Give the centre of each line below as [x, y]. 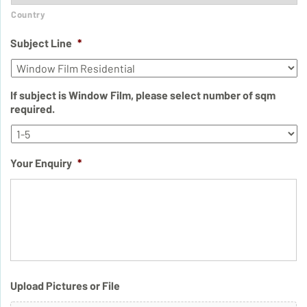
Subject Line [41, 43]
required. [33, 109]
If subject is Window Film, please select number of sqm [143, 95]
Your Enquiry [41, 163]
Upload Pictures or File [65, 285]
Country [28, 14]
